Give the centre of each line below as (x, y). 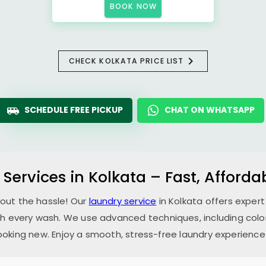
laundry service (123, 201)
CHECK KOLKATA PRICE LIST (126, 61)
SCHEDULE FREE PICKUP (74, 110)
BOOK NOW (133, 6)
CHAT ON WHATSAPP (210, 110)
